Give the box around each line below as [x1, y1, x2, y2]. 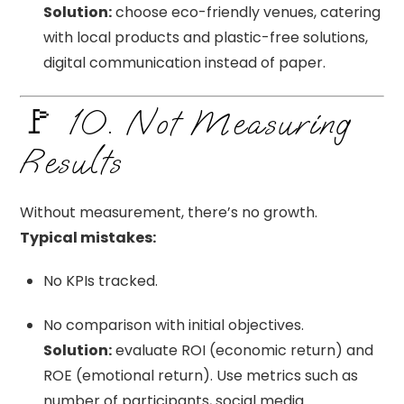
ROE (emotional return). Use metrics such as [43, 365, 358, 387]
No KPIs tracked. [43, 271, 158, 292]
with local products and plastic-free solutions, [43, 26, 368, 48]
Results [20, 140, 123, 184]
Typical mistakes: [20, 226, 157, 248]
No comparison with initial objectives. [43, 315, 304, 336]
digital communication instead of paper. [43, 51, 326, 73]
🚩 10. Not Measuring [20, 101, 350, 145]
